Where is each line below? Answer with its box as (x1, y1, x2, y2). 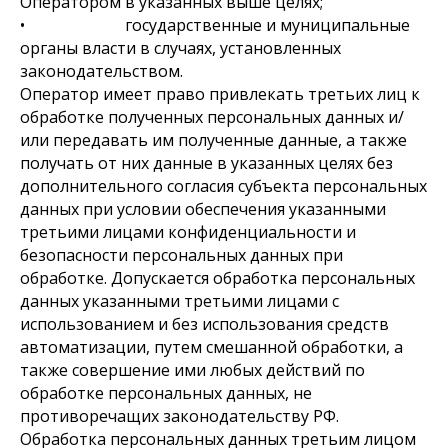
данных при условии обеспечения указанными (20, 198, 386, 220)
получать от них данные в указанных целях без (20, 152, 393, 174)
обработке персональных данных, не (20, 382, 312, 404)
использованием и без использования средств (20, 313, 389, 335)
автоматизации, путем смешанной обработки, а (20, 336, 403, 358)
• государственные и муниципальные (20, 14, 410, 36)
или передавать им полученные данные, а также (20, 129, 407, 151)
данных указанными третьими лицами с (20, 290, 339, 312)
